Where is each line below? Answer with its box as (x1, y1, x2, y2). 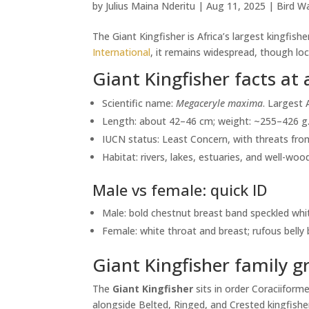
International (92, 46, 151, 59)
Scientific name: (102, 97, 177, 110)
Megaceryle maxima (176, 97, 263, 110)
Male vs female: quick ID (92, 179, 268, 201)
